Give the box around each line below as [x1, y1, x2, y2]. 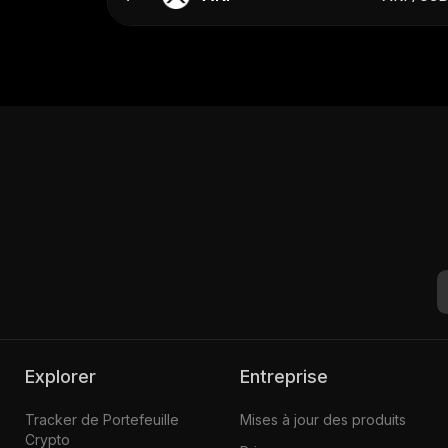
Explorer [34, 365, 96, 387]
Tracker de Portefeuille [24, 410, 179, 428]
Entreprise [249, 365, 328, 387]
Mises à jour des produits [239, 410, 406, 428]
